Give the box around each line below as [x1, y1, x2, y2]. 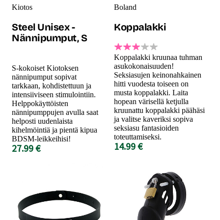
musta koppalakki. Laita [114, 88, 188, 97]
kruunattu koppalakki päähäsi [114, 106, 205, 114]
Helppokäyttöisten [12, 99, 68, 108]
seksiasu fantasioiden [114, 123, 179, 132]
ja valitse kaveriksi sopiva [114, 114, 193, 123]
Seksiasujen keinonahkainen [114, 70, 201, 79]
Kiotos [12, 2, 32, 11]
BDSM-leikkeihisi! [12, 134, 71, 143]
